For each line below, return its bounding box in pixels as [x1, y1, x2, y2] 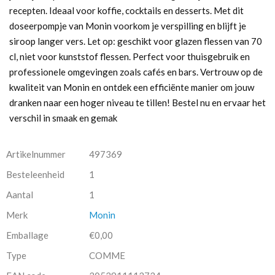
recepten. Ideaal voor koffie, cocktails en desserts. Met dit [9, 5, 244, 16]
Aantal [6, 189, 33, 200]
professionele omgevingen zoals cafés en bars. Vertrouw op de [9, 66, 263, 77]
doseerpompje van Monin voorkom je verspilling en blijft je [9, 20, 246, 31]
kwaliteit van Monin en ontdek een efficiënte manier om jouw [9, 82, 254, 93]
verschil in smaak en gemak [9, 112, 117, 123]
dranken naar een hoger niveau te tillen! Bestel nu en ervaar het [9, 97, 266, 108]
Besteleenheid [6, 169, 64, 180]
